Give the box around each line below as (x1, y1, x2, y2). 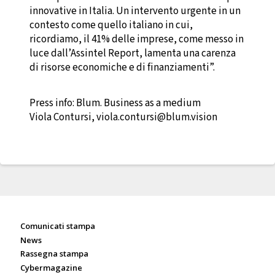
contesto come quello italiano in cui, (29, 18, 193, 33)
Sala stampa (20, 198, 87, 214)
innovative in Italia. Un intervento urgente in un (29, 4, 241, 19)
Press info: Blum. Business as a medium (29, 96, 201, 111)
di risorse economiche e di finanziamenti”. (29, 60, 215, 76)
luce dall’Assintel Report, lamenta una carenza (29, 46, 236, 61)
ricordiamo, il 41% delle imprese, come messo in (29, 32, 244, 47)
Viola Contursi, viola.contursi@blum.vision (29, 110, 217, 125)
